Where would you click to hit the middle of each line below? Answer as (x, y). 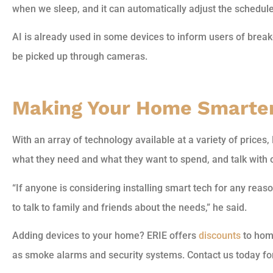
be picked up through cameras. (80, 57)
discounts (220, 235)
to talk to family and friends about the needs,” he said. (129, 207)
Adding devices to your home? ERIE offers (105, 235)
